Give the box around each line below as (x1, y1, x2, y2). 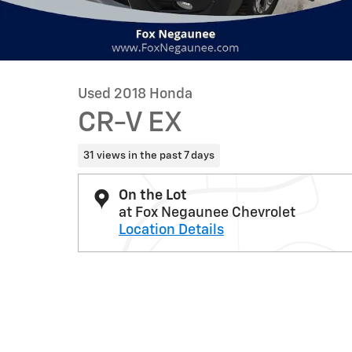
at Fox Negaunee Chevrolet (119, 205, 295, 220)
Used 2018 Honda (78, 87, 192, 101)
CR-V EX (78, 109, 182, 137)
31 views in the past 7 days (82, 149, 214, 161)
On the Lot (119, 188, 187, 203)
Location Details (119, 222, 224, 237)
